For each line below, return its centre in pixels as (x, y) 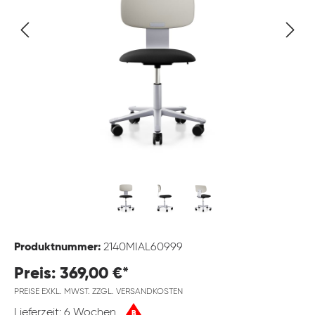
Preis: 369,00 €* (71, 274)
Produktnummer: (59, 248)
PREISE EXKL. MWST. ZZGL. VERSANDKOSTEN (98, 292)
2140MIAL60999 (143, 248)
